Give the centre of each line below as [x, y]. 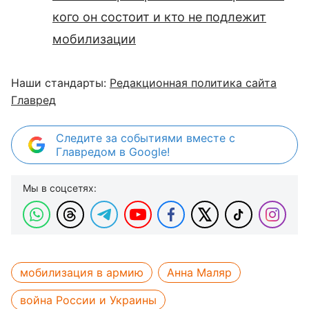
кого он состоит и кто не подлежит [159, 17]
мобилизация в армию [82, 272]
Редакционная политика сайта [193, 83]
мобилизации [94, 39]
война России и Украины [88, 300]
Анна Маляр [199, 272]
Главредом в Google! [113, 152]
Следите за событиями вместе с [146, 138]
